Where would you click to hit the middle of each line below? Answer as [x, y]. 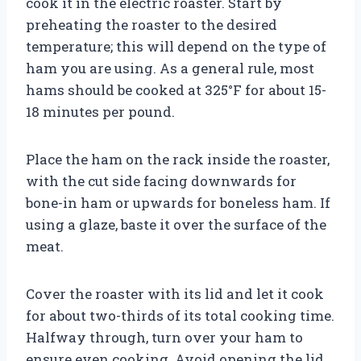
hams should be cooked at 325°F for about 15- [176, 89]
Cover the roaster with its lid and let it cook [175, 293]
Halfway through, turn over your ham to [164, 337]
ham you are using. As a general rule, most [170, 68]
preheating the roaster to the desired [151, 24]
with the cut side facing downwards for [161, 180]
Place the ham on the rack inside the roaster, [178, 159]
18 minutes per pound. [100, 111]
